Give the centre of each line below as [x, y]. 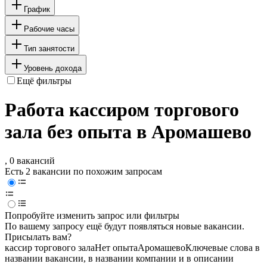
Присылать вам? [38, 237]
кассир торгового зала [50, 248]
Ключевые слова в [223, 248]
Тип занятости [49, 48]
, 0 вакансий [30, 161]
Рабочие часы [49, 29]
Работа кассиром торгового [122, 110]
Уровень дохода [53, 68]
